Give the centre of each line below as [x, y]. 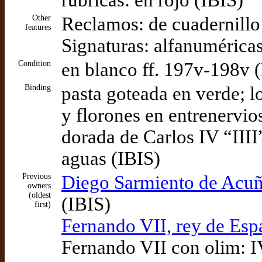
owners [39, 186]
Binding [38, 87]
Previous [37, 176]
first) [43, 204]
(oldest [40, 195]
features [38, 27]
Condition [35, 63]
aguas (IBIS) [111, 158]
